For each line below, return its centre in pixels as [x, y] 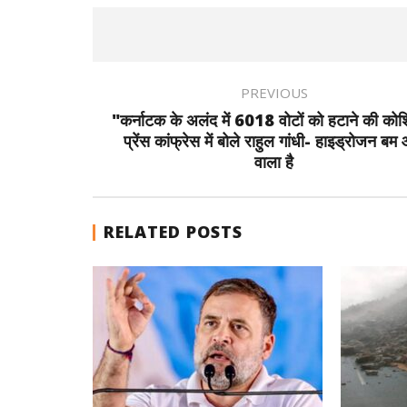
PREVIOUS [274, 93]
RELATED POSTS [173, 232]
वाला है [274, 162]
